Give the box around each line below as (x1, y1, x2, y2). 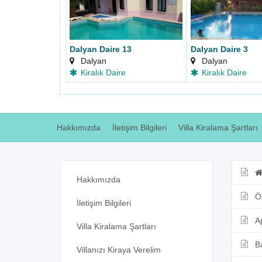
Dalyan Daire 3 (190, 44, 248, 54)
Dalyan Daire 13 (70, 44, 132, 54)
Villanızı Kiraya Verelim (77, 245, 161, 255)
